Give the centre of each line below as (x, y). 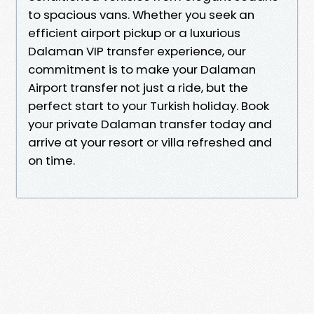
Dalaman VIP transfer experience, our (137, 51)
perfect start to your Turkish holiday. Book (149, 105)
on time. (52, 160)
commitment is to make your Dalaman (142, 69)
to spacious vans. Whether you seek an (141, 14)
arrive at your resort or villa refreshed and (150, 142)
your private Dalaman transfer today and (150, 124)
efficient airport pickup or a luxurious (134, 33)
